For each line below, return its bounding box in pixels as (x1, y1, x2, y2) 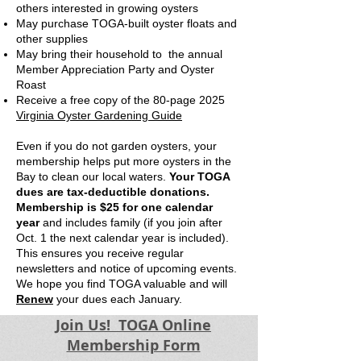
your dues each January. (56, 293, 182, 305)
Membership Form (66, 335, 201, 355)
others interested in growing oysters (16, 2, 198, 15)
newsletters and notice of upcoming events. (16, 262, 237, 275)
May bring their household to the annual (16, 48, 222, 60)
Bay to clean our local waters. (16, 170, 169, 183)
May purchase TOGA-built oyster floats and (16, 17, 237, 30)
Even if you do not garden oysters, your (16, 139, 217, 152)
